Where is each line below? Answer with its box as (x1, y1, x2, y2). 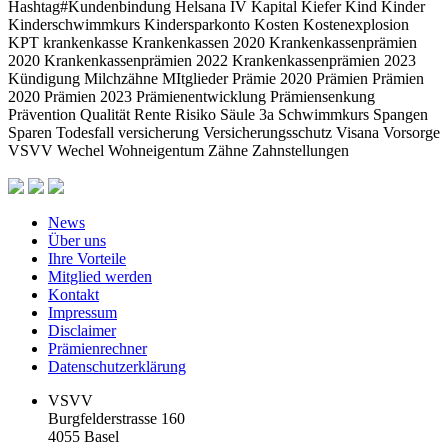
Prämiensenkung (270, 87, 375, 105)
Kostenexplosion (303, 15, 409, 33)
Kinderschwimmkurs (8, 15, 144, 33)
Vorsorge (383, 123, 440, 141)
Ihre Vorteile (48, 249, 126, 267)
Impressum (48, 303, 117, 321)
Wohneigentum (108, 141, 208, 159)
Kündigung (8, 69, 84, 87)
